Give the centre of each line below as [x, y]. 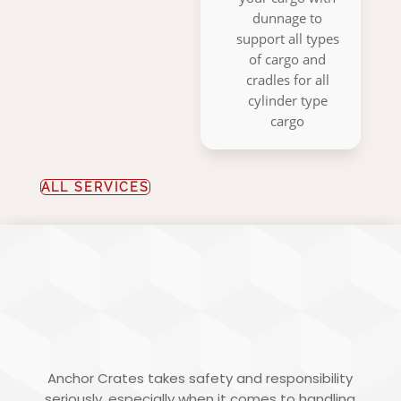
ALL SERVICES [95, 188]
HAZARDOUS [200, 286]
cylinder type [287, 101]
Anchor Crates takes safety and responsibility [200, 379]
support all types [287, 39]
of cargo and [288, 60]
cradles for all [287, 80]
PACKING [200, 317]
